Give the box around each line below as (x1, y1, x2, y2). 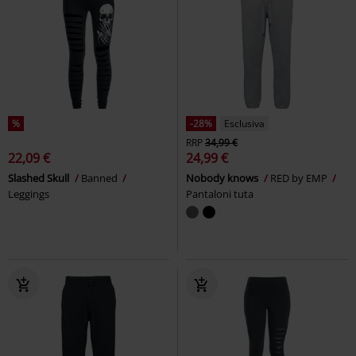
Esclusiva (224, 116, 265, 130)
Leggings (8, 186, 49, 201)
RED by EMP (270, 170, 330, 185)
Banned (81, 170, 120, 185)
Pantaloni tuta (186, 186, 253, 201)
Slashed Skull (8, 170, 72, 185)
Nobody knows (186, 170, 261, 185)
